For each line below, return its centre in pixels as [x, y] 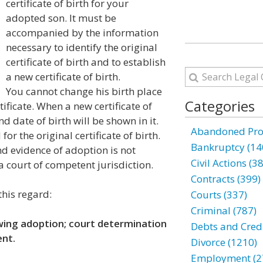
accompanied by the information [82, 33]
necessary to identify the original [82, 47]
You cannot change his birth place [84, 91]
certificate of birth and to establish [86, 62]
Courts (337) [219, 195]
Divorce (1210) [224, 242]
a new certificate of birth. [63, 77]
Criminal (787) [223, 210]
